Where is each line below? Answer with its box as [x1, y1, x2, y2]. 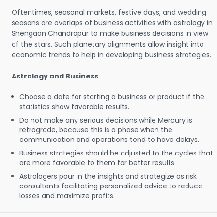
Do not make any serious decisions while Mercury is [19, 115, 192, 125]
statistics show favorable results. [19, 102, 129, 111]
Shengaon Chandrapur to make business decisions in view [12, 29, 208, 38]
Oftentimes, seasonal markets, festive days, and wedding [12, 7, 206, 17]
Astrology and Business [12, 71, 98, 81]
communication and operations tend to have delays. [19, 135, 199, 144]
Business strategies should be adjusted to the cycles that [19, 148, 213, 158]
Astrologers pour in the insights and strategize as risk [19, 171, 197, 181]
